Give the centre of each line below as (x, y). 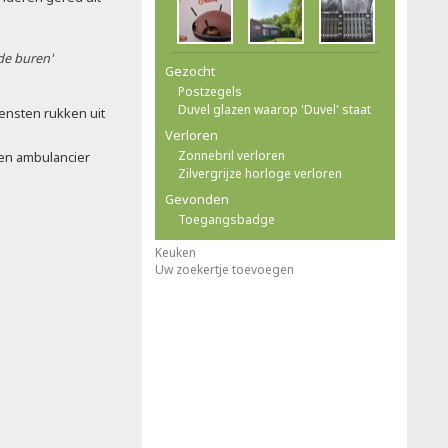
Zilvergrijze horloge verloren (260, 173)
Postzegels (210, 91)
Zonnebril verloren (231, 155)
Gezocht (190, 71)
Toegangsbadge (226, 219)
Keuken (175, 252)
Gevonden (197, 199)
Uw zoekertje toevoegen (224, 269)
